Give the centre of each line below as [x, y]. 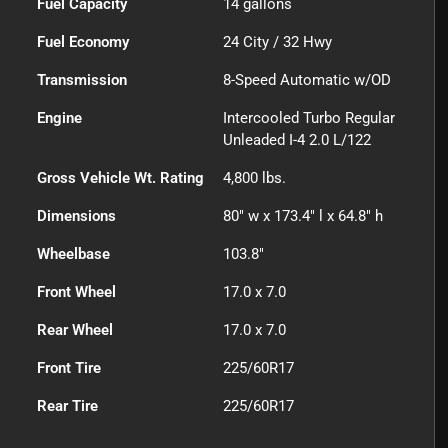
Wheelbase [74, 254]
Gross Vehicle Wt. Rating [121, 178]
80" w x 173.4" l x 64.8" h [303, 216]
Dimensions [77, 216]
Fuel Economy [83, 42]
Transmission [82, 80]
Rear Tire [68, 406]
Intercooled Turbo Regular [309, 118]
